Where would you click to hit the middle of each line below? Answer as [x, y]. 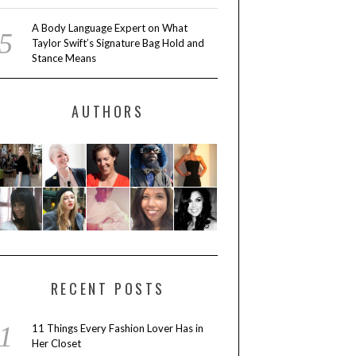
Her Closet [56, 344]
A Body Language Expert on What [109, 28]
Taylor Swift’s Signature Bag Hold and [118, 43]
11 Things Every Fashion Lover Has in [117, 329]
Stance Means [64, 58]
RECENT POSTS [108, 289]
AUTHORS [108, 112]
